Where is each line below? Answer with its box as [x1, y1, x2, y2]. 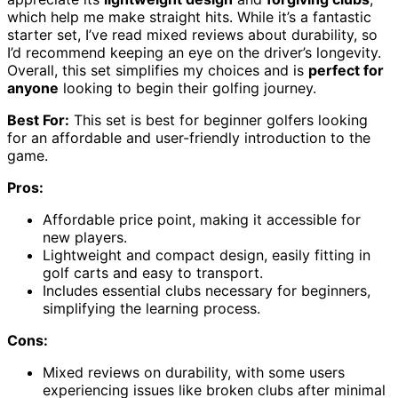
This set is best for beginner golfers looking [69, 110, 368, 129]
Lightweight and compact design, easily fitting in [43, 245, 370, 264]
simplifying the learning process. [43, 298, 260, 317]
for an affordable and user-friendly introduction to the [7, 128, 370, 147]
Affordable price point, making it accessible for [43, 210, 361, 228]
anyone [7, 78, 59, 97]
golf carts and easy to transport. [43, 263, 263, 282]
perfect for [308, 60, 384, 79]
